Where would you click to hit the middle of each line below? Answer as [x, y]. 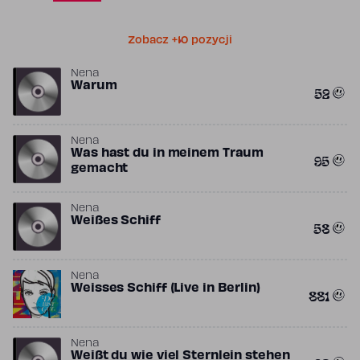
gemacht [100, 169]
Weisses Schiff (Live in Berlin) [166, 288]
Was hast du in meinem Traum [168, 153]
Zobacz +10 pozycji [180, 41]
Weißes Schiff [116, 221]
